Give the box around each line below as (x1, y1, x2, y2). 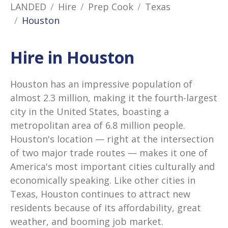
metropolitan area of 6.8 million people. (10, 119, 185, 131)
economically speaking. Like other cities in (10, 174, 195, 186)
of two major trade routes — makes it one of (10, 147, 208, 159)
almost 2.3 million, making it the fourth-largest (10, 92, 217, 104)
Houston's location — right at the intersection (10, 133, 214, 145)
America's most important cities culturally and (10, 160, 215, 173)
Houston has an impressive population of (10, 78, 192, 90)
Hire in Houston (10, 46, 134, 68)
